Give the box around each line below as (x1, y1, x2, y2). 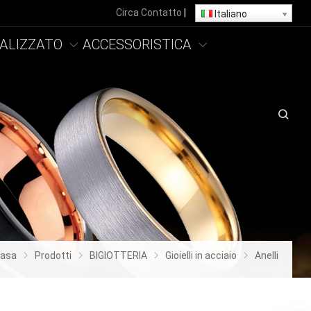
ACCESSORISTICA (82, 36, 192, 53)
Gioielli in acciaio (165, 250, 237, 261)
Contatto (141, 7, 183, 18)
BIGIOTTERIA (90, 250, 148, 261)
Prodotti (35, 250, 72, 261)
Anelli (255, 250, 279, 261)
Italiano (212, 8, 248, 19)
